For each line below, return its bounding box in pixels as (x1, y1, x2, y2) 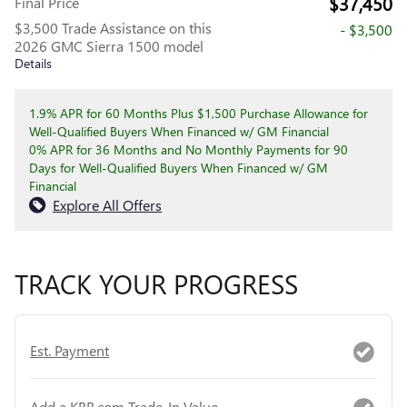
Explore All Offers (53, 195, 162, 215)
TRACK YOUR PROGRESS (15, 265, 298, 303)
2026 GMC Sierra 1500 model (15, 36, 203, 56)
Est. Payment (30, 340, 109, 360)
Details (15, 55, 52, 73)
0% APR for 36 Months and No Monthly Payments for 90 (29, 141, 348, 159)
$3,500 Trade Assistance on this (15, 18, 212, 38)
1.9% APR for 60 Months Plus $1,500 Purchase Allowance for (29, 104, 368, 123)
